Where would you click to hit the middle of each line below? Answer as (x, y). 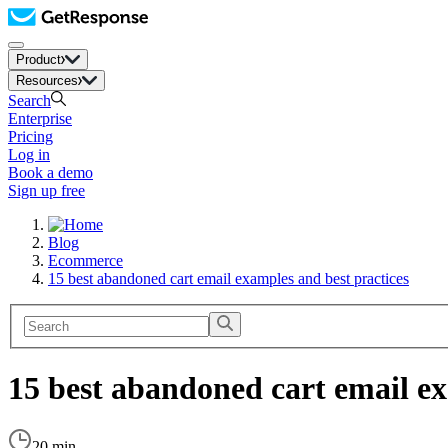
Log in (29, 154)
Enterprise (40, 118)
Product (38, 59)
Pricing (30, 136)
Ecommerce (85, 260)
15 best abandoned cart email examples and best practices (228, 278)
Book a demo (50, 172)
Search (29, 100)
